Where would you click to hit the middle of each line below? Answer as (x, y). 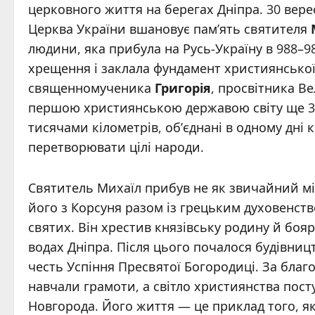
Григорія (183, 88)
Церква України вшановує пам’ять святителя (169, 29)
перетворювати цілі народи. (116, 147)
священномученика (91, 88)
